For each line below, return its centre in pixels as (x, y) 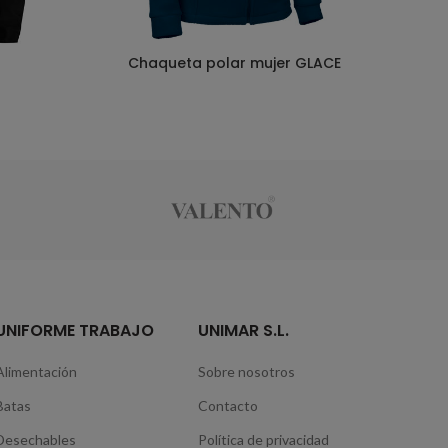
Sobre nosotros (247, 371)
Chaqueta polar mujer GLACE (234, 63)
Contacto (228, 405)
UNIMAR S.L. (244, 330)
